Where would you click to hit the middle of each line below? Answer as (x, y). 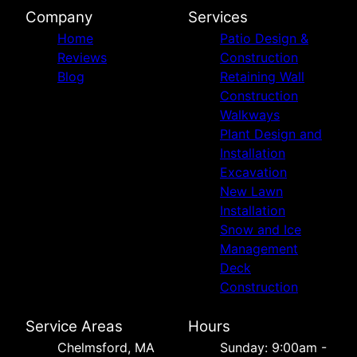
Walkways (250, 114)
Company (59, 17)
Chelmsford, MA (106, 347)
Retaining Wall (262, 76)
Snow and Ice (261, 229)
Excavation (253, 172)
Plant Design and (271, 133)
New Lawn (251, 191)
